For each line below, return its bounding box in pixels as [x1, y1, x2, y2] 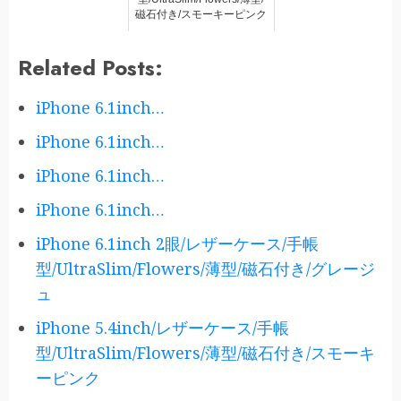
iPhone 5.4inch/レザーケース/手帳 [36, 317, 289, 339]
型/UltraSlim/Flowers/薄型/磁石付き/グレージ [36, 258, 375, 280]
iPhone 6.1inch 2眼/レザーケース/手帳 [36, 233, 319, 255]
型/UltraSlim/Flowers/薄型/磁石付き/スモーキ [36, 342, 375, 364]
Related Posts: [18, 52, 163, 84]
